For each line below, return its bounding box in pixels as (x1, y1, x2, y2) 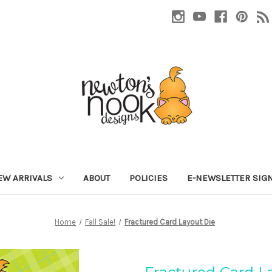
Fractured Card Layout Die (124, 217, 216, 226)
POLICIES (129, 172, 168, 183)
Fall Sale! (85, 217, 116, 226)
